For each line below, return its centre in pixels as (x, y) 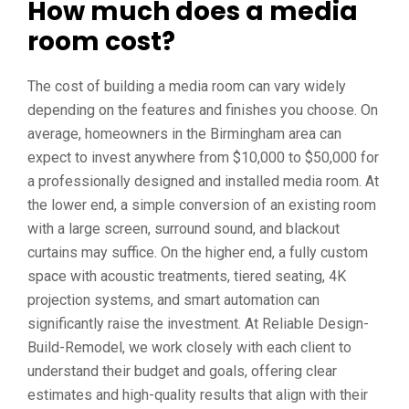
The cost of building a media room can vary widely (187, 86)
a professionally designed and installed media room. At (203, 181)
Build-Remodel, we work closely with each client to (189, 347)
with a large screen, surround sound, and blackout (184, 229)
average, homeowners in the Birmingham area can (184, 134)
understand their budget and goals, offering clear (182, 371)
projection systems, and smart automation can (173, 300)
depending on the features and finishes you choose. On (203, 110)
